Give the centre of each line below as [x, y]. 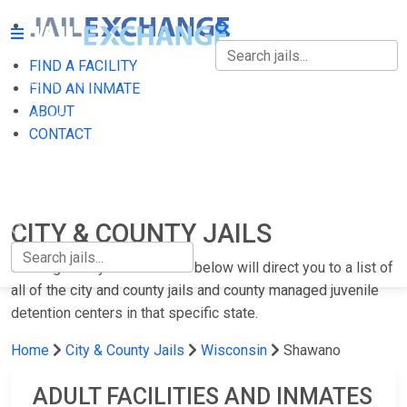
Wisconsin [234, 350]
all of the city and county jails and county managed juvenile [195, 290]
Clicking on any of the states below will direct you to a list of [202, 268]
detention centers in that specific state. [134, 313]
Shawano [312, 350]
